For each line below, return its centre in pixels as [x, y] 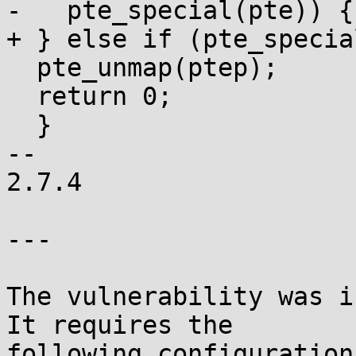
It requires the [120, 325]
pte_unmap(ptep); [21, 68]
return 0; [21, 96]
